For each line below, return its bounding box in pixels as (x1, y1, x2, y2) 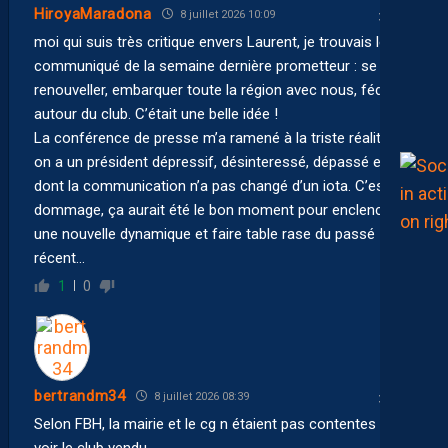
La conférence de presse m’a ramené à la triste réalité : (34, 128, 396, 147)
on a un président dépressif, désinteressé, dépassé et (34, 152, 386, 171)
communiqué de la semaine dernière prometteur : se (34, 56, 377, 75)
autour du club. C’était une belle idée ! (34, 104, 278, 123)
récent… (34, 248, 85, 267)
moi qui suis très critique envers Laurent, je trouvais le (34, 32, 387, 51)
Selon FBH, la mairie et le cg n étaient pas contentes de (34, 414, 396, 433)
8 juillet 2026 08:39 (150, 389, 249, 403)
